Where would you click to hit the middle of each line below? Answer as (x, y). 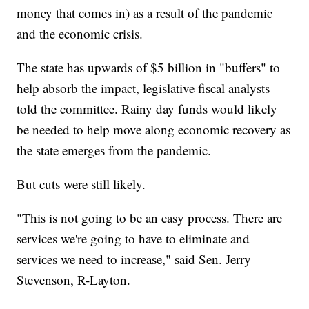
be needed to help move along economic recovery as (154, 130)
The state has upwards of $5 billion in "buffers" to (149, 68)
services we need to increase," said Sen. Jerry (134, 259)
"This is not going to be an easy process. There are (150, 218)
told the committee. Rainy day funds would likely (147, 109)
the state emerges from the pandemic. (114, 150)
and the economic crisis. (80, 34)
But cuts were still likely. (81, 184)
